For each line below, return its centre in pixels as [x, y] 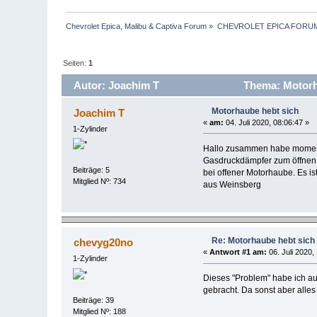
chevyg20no [103, 243]
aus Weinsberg [232, 184]
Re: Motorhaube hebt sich [264, 241]
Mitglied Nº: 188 [100, 311]
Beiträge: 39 [94, 300]
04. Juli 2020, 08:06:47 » [266, 122]
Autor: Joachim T [116, 85]
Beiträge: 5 [92, 170]
